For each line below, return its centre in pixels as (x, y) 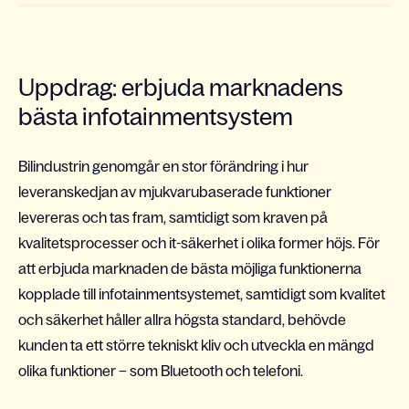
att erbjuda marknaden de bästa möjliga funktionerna (190, 268)
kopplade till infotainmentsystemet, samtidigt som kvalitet (202, 294)
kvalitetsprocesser (79, 243)
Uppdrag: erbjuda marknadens (181, 87)
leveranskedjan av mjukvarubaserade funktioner (175, 192)
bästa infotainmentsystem (158, 116)
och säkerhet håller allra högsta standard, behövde (182, 320)
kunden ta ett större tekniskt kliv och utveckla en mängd (196, 345)
